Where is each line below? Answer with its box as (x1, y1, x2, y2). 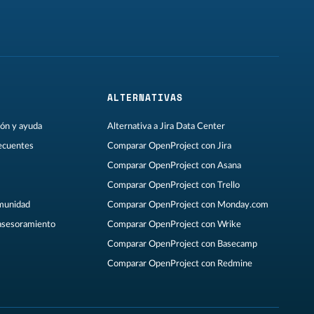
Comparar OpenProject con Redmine (107, 259, 252, 268)
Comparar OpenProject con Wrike (107, 220, 241, 229)
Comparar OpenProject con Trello (107, 181, 240, 190)
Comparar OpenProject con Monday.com (107, 200, 268, 210)
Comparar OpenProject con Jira (107, 142, 231, 151)
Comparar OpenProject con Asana (107, 161, 241, 170)
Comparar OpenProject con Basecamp (107, 240, 257, 249)
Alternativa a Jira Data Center (107, 122, 225, 131)
